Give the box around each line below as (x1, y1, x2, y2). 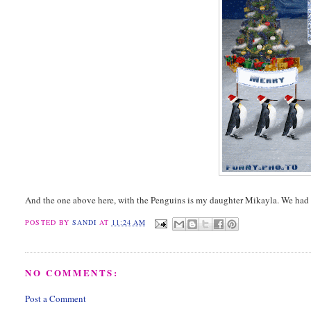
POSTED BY (25, 217, 72, 228)
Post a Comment (25, 292, 87, 305)
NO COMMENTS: (25, 265, 119, 279)
